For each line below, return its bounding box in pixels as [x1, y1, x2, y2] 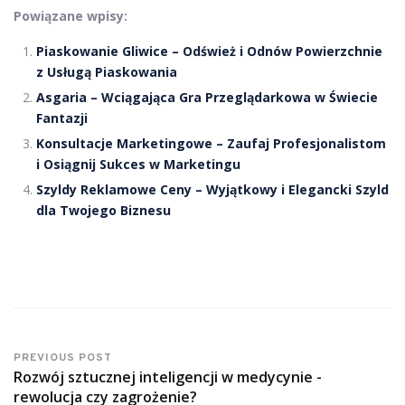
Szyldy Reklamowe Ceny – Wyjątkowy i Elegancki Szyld [36, 181, 389, 198]
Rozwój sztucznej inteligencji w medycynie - [14, 367, 322, 387]
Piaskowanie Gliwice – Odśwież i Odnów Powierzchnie [36, 42, 382, 60]
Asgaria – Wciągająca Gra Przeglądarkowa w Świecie [36, 89, 378, 106]
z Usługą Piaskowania [36, 63, 177, 80]
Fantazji [36, 109, 88, 127]
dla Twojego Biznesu [36, 202, 171, 219]
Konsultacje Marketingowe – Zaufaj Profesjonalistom [36, 135, 386, 152]
